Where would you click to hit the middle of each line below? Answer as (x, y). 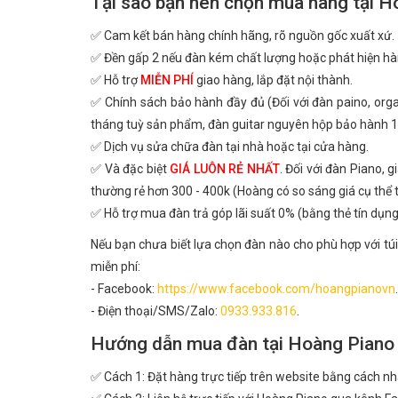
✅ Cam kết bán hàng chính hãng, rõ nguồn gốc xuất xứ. (243, 36)
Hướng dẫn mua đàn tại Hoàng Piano (243, 344)
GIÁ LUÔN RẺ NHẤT (225, 169)
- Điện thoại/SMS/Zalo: (155, 311)
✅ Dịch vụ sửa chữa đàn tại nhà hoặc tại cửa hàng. (230, 147)
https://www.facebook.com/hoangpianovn (276, 289)
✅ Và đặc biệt (131, 169)
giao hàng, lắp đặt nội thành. (273, 80)
